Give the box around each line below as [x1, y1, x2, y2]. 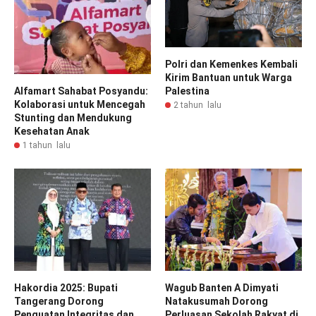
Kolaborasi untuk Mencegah [14, 98, 145, 110]
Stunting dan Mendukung [14, 111, 132, 123]
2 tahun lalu [174, 100, 221, 111]
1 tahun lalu [23, 140, 71, 150]
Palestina [165, 85, 209, 97]
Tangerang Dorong [14, 296, 104, 308]
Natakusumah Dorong [165, 296, 268, 308]
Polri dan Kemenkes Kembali [165, 59, 298, 71]
